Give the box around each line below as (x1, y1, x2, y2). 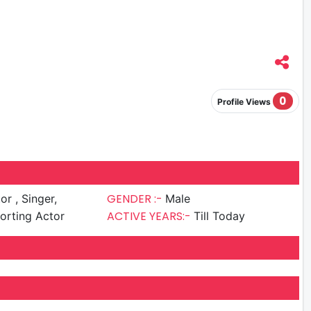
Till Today (194, 209, 246, 224)
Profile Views (217, 96, 273, 107)
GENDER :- (107, 191, 166, 208)
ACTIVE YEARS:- (107, 208, 194, 225)
